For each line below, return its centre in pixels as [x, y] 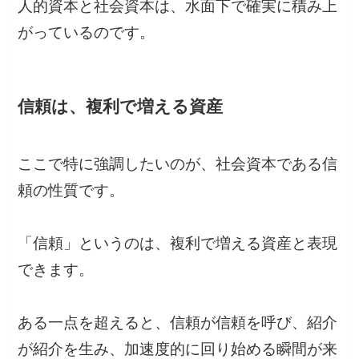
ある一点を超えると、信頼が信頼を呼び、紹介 [178, 323]
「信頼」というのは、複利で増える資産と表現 [178, 244]
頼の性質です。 [71, 191]
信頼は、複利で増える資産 [121, 106]
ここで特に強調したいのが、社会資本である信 [178, 164]
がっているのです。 [87, 32]
